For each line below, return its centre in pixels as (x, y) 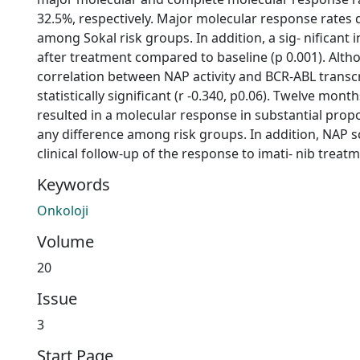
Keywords (74, 184)
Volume (65, 241)
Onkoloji (63, 211)
